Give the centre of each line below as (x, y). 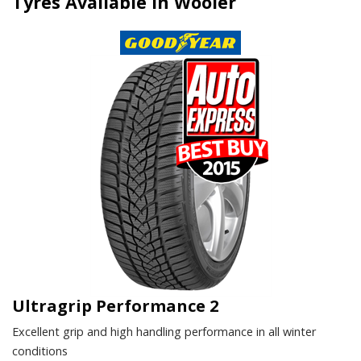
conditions (40, 351)
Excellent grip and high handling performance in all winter (164, 331)
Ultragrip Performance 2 (115, 305)
